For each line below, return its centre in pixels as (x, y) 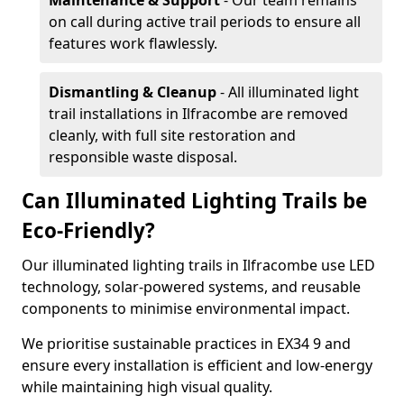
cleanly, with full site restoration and (172, 135)
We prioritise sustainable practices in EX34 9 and (186, 344)
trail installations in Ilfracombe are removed (198, 114)
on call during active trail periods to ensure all (205, 22)
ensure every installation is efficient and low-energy (197, 365)
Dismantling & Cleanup (133, 92)
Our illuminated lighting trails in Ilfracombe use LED (198, 265)
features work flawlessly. (133, 43)
